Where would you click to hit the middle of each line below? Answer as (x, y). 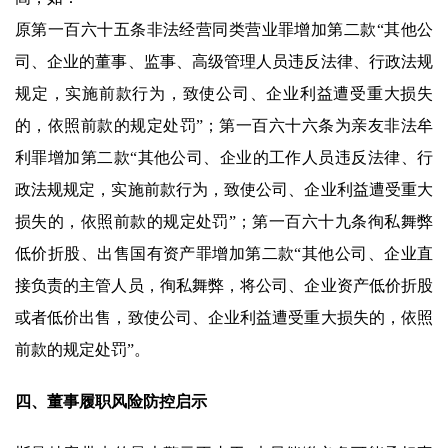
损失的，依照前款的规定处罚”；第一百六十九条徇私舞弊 (224, 222)
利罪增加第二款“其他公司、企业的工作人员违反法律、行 (224, 158)
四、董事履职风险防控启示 (111, 402)
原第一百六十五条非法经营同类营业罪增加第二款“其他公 (224, 30)
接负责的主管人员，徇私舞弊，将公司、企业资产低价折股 (224, 286)
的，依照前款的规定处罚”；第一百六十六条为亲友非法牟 (224, 126)
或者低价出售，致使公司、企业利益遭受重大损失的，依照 (224, 318)
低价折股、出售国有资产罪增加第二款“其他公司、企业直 (224, 254)
